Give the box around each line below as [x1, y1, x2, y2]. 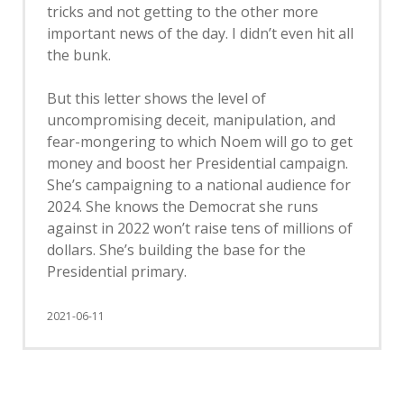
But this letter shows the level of [47, 88, 266, 109]
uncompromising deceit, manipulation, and [47, 110, 335, 131]
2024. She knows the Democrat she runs [47, 197, 318, 217]
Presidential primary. [47, 262, 187, 282]
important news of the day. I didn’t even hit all [47, 23, 353, 44]
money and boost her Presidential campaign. [47, 153, 348, 174]
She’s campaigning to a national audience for [47, 175, 351, 196]
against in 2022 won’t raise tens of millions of [47, 218, 353, 239]
